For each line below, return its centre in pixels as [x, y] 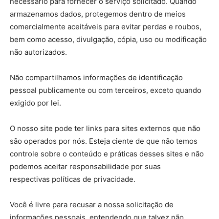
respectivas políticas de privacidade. [73, 179]
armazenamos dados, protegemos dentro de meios [98, 14]
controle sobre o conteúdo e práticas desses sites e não [107, 154]
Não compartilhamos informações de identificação [96, 77]
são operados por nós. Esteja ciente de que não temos [104, 141]
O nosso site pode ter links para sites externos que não [105, 128]
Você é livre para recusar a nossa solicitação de [92, 205]
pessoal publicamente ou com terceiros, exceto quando [106, 90]
